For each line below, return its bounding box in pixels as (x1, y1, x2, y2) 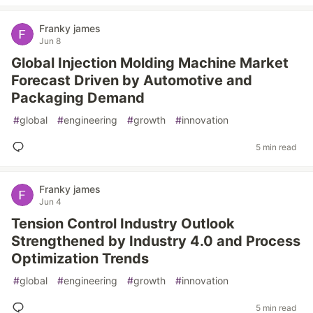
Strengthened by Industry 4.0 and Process (11, 233, 300, 249)
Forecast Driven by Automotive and (11, 72, 252, 89)
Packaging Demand (11, 89, 145, 106)
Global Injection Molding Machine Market (11, 54, 289, 71)
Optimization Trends (11, 250, 149, 267)
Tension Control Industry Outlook (11, 215, 235, 232)
